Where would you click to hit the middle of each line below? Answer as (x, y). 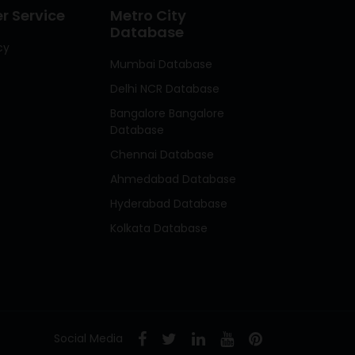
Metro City (149, 15)
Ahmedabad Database (174, 179)
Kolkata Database (159, 228)
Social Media (90, 338)
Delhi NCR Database (165, 88)
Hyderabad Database (169, 203)
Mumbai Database (162, 64)
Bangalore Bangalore (168, 113)
